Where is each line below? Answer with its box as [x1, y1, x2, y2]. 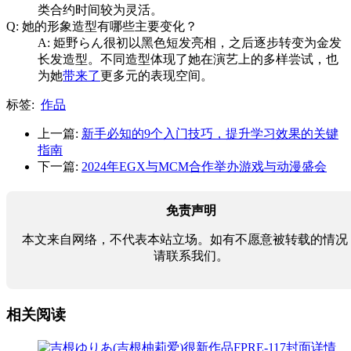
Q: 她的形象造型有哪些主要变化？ [6, 20, 197, 34]
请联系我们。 [154, 249, 229, 263]
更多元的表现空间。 [100, 69, 213, 83]
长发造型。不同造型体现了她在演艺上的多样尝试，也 [38, 52, 338, 67]
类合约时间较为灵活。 [38, 3, 163, 17]
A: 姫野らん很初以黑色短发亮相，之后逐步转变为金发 [38, 36, 342, 50]
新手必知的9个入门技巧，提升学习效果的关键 [81, 127, 338, 141]
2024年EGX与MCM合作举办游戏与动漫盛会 [81, 160, 327, 174]
